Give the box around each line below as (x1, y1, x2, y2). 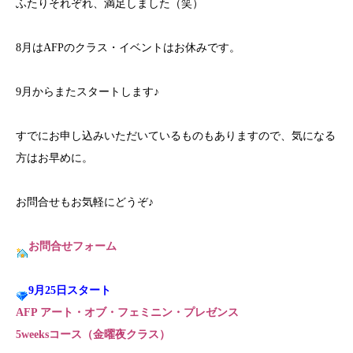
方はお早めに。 (16, 152, 93, 164)
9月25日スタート (28, 284, 111, 296)
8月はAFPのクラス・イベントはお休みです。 (16, 42, 240, 54)
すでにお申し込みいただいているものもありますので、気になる (16, 130, 336, 142)
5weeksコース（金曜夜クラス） (16, 329, 170, 340)
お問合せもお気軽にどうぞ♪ (16, 196, 154, 208)
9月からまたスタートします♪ (16, 86, 159, 98)
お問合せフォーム (28, 240, 117, 252)
